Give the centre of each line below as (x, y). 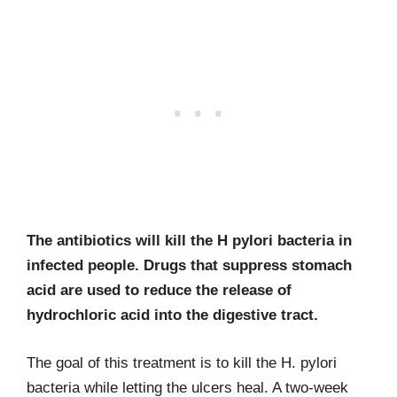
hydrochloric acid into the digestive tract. (172, 315)
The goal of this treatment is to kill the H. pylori (182, 362)
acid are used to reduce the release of (159, 290)
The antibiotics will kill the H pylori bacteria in (189, 241)
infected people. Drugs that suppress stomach (189, 265)
